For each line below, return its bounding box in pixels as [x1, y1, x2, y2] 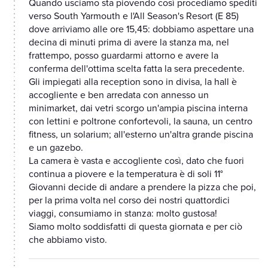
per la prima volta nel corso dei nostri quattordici [29, 194, 230, 207]
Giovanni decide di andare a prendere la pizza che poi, [29, 181, 256, 194]
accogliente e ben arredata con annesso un [29, 89, 209, 102]
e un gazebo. [29, 142, 83, 154]
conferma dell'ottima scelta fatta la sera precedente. [29, 63, 245, 75]
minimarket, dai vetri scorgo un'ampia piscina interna [29, 102, 248, 115]
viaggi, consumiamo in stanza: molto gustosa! [29, 208, 217, 220]
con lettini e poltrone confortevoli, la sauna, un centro [29, 115, 252, 128]
